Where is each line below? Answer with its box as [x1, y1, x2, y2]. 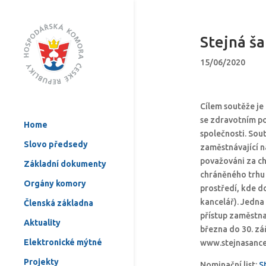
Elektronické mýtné [24, 237, 102, 247]
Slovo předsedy [24, 139, 88, 149]
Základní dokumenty [24, 159, 106, 169]
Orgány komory [24, 178, 86, 188]
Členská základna [24, 198, 93, 208]
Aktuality [24, 217, 61, 227]
